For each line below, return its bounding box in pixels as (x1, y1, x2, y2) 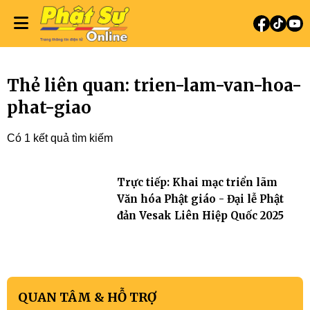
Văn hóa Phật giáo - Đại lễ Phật (116, 192, 284, 206)
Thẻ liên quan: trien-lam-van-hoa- (7, 75, 302, 96)
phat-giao (7, 97, 91, 118)
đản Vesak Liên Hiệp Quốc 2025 (116, 209, 284, 222)
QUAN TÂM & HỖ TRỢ (18, 289, 156, 305)
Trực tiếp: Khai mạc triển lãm (116, 176, 277, 189)
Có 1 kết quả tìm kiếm (7, 132, 113, 144)
